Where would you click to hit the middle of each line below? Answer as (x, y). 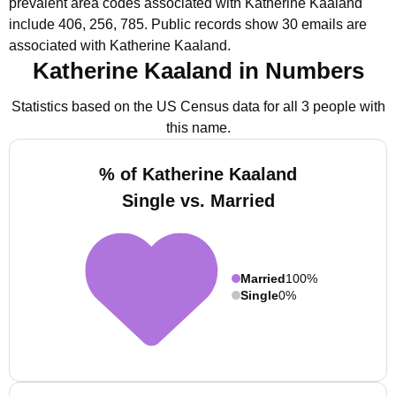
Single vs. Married (198, 201)
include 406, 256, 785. (78, 24)
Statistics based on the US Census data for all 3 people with (198, 107)
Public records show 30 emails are (259, 24)
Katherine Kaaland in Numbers (198, 71)
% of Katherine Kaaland (198, 174)
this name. (198, 128)
